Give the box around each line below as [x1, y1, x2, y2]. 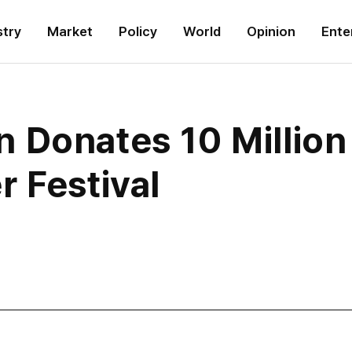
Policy [119, 24, 157, 39]
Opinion [247, 24, 295, 39]
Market [47, 24, 93, 39]
